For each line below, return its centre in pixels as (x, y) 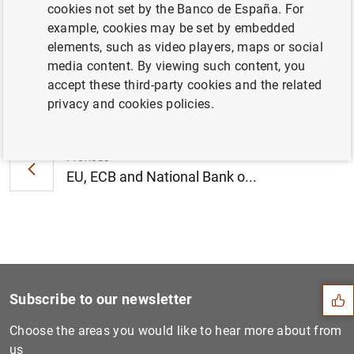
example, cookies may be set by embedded (171, 28)
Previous (88, 157)
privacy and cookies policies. (131, 104)
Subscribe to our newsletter (101, 299)
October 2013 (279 (127, 11)
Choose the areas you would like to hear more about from (176, 331)
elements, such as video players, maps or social (185, 47)
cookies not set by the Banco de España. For (175, 9)
